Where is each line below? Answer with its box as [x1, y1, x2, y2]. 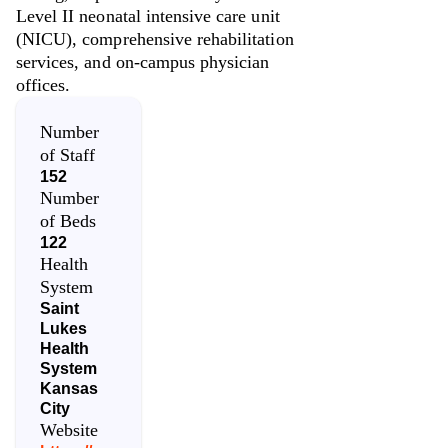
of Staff [40, 144, 96, 165]
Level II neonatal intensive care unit [16, 5, 280, 26]
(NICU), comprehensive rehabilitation [16, 28, 294, 49]
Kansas [40, 379, 99, 397]
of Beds [40, 210, 97, 231]
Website [40, 419, 99, 440]
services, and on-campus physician [16, 51, 270, 72]
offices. [16, 74, 71, 95]
